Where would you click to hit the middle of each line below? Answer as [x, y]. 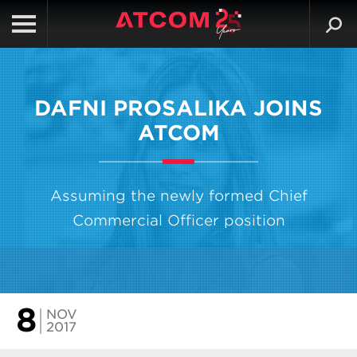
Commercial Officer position [178, 220]
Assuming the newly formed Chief [178, 196]
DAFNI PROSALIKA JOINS [178, 108]
